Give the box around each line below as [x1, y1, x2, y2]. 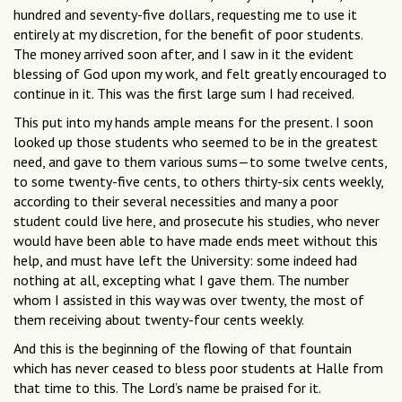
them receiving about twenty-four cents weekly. [13, 310, 304, 328]
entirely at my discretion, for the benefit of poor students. [13, 24, 363, 43]
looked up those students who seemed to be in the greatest [13, 132, 378, 151]
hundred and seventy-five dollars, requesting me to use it [13, 4, 357, 23]
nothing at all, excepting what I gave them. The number [13, 270, 349, 289]
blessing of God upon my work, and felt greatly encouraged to [13, 64, 387, 83]
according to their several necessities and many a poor [13, 191, 338, 210]
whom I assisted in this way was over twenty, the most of [13, 290, 364, 309]
